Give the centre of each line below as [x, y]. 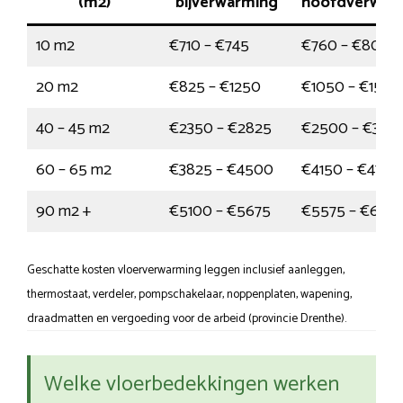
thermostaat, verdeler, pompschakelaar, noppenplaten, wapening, [189, 295]
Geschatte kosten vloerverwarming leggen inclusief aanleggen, [186, 270]
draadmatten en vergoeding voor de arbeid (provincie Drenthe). [187, 319]
